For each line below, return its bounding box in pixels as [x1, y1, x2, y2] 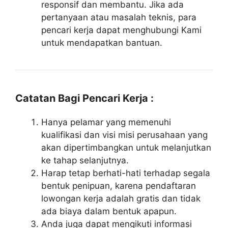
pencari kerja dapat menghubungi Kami [41, 24, 202, 35]
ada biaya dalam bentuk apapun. [41, 206, 177, 216]
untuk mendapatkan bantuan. [41, 37, 162, 48]
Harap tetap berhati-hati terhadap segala [41, 167, 210, 178]
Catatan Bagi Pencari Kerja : [15, 92, 154, 104]
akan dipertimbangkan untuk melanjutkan [41, 142, 211, 153]
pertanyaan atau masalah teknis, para [41, 12, 196, 22]
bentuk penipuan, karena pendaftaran [41, 180, 196, 191]
